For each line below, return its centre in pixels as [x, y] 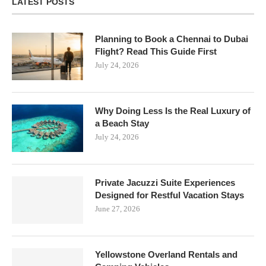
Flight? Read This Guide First [156, 52]
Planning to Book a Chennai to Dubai [172, 39]
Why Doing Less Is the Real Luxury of [173, 111]
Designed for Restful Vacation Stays [170, 195]
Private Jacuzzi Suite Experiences [165, 183]
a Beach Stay [122, 123]
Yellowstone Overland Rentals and [166, 255]
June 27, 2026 [118, 209]
